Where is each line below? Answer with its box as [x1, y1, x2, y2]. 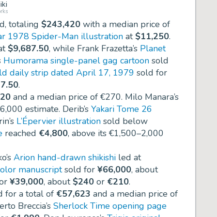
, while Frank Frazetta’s [49, 43, 140, 55]
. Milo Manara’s [121, 91, 179, 103]
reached [2, 127, 39, 139]
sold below [101, 115, 148, 127]
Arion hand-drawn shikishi [14, 152, 116, 164]
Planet [140, 43, 166, 55]
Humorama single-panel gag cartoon [3, 55, 149, 67]
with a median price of [80, 18, 170, 31]
